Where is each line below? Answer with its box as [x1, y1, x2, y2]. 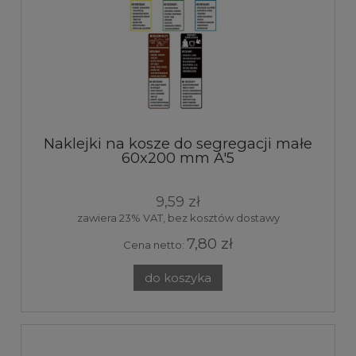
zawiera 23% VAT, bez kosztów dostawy [76, 211, 280, 224]
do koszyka [145, 270, 211, 285]
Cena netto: [123, 238, 187, 251]
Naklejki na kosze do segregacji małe [44, 133, 312, 153]
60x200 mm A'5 [122, 148, 234, 167]
